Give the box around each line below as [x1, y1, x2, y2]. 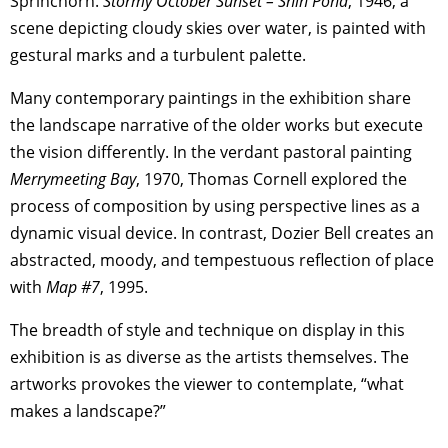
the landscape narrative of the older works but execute [10, 113, 423, 136]
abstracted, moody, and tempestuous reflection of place [10, 248, 434, 271]
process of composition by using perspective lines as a [10, 194, 420, 217]
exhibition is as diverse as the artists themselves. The [10, 345, 409, 368]
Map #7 [46, 275, 100, 298]
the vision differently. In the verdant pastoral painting [10, 140, 412, 163]
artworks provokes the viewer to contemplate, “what [10, 372, 404, 395]
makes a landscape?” [10, 399, 166, 422]
